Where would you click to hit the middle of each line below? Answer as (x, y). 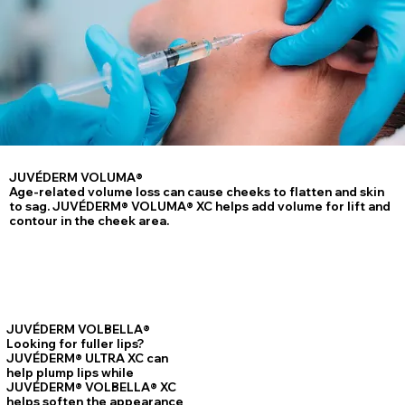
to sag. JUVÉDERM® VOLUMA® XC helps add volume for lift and (200, 207)
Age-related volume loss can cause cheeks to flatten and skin (197, 192)
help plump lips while (71, 373)
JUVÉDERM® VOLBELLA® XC (92, 387)
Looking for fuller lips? (75, 344)
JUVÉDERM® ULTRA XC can (88, 358)
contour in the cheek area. (89, 221)
